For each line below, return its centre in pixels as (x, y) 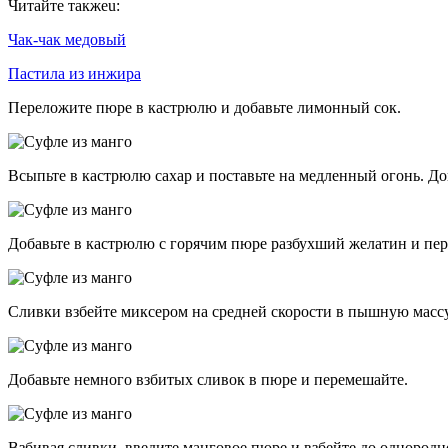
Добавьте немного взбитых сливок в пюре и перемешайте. (208, 380)
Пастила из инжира (74, 74)
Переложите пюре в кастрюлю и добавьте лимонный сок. (204, 108)
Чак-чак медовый (67, 40)
